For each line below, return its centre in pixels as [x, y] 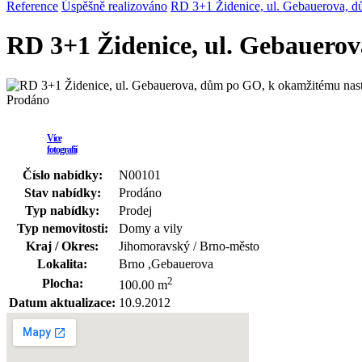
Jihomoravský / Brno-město [189, 246]
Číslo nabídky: [62, 175]
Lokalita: [62, 263]
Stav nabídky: [62, 192]
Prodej [135, 210]
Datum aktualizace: [62, 302]
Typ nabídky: [62, 210]
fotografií [62, 149]
